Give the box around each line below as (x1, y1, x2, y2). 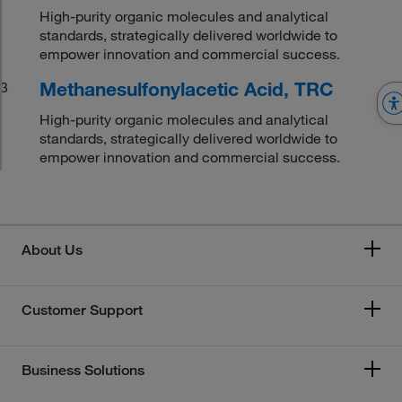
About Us (22, 240, 83, 258)
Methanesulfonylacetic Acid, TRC (39, 76, 335, 100)
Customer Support (22, 301, 143, 319)
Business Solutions (22, 361, 144, 379)
